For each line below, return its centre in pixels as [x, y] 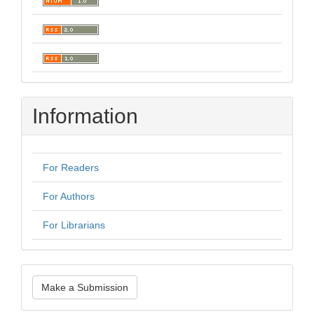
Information [85, 116]
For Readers [71, 168]
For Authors [69, 196]
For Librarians [74, 225]
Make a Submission [85, 287]
